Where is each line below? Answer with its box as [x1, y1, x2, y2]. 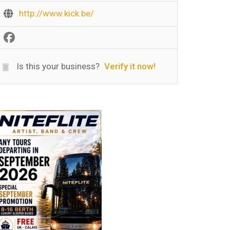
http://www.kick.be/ [19, 8, 94, 18]
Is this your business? [14, 61, 100, 71]
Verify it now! [104, 61, 156, 71]
